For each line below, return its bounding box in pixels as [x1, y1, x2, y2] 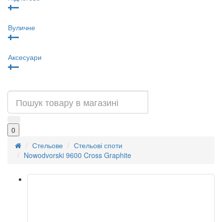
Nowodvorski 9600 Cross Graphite [24, 150, 131, 160]
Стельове [32, 140, 63, 150]
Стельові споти [74, 140, 122, 150]
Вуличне [8, 22, 35, 32]
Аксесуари [8, 52, 42, 62]
